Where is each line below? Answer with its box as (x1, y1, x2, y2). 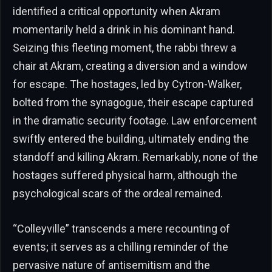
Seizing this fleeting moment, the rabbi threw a (13, 41, 236, 55)
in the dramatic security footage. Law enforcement (13, 114, 257, 127)
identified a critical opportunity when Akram (13, 5, 220, 18)
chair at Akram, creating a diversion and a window (13, 59, 248, 73)
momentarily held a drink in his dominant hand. (13, 23, 235, 36)
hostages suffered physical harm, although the (13, 169, 237, 182)
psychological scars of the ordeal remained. (13, 187, 223, 200)
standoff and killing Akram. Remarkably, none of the (13, 151, 258, 164)
